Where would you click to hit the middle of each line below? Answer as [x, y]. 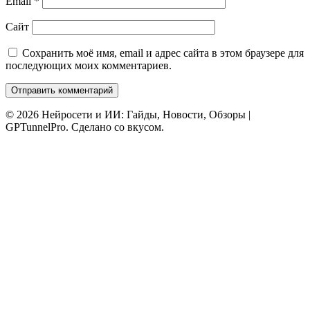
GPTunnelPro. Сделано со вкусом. [85, 127]
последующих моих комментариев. [89, 65]
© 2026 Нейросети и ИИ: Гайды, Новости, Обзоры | [128, 114]
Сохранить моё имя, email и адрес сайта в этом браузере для [163, 53]
